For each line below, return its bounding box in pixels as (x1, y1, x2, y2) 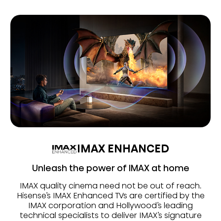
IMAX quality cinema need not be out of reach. (20, 180, 201, 192)
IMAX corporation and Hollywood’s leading (28, 200, 193, 212)
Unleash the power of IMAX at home (32, 162, 189, 175)
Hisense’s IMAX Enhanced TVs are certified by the (16, 190, 205, 202)
